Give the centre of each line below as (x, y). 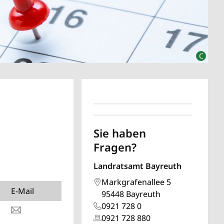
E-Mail (22, 191)
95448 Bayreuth (131, 194)
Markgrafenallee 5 (136, 182)
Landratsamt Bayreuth (138, 166)
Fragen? (115, 147)
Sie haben (120, 133)
